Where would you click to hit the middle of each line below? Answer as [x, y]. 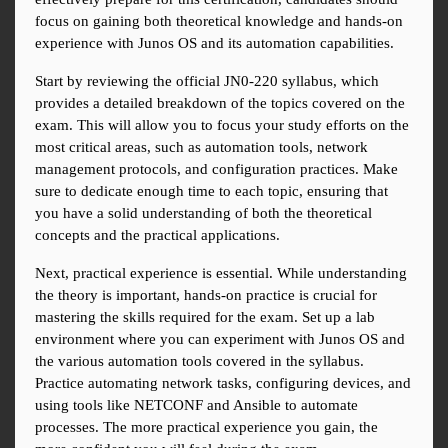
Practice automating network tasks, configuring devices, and [223, 383]
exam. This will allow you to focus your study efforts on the [222, 125]
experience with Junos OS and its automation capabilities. [214, 43]
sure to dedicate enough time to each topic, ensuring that [211, 191]
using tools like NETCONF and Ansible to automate [196, 405]
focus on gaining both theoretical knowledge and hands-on [219, 21]
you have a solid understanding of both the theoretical [203, 213]
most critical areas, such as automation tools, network [201, 147]
